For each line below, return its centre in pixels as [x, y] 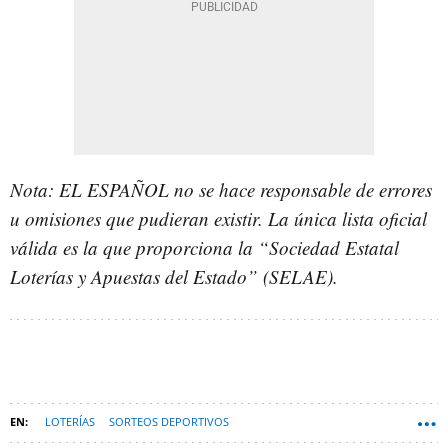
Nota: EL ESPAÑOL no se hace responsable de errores [221, 189]
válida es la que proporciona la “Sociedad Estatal [204, 247]
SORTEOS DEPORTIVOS [169, 421]
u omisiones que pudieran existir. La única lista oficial [218, 218]
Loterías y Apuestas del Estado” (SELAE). [174, 276]
